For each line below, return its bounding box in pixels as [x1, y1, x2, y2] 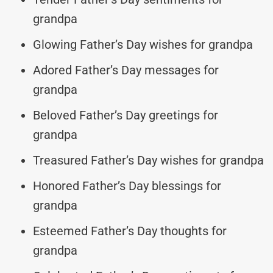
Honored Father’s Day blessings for [33, 178, 221, 193]
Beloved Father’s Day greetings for [33, 107, 218, 122]
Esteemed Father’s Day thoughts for [33, 223, 227, 238]
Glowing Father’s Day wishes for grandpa [33, 37, 253, 52]
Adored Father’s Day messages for [33, 62, 219, 77]
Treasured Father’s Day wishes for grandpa [33, 152, 264, 168]
